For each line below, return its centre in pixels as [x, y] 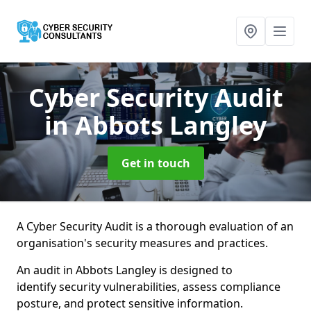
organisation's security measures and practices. [142, 243]
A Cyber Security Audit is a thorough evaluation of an [155, 226]
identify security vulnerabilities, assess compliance [149, 287]
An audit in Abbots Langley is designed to [125, 270]
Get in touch [155, 163]
